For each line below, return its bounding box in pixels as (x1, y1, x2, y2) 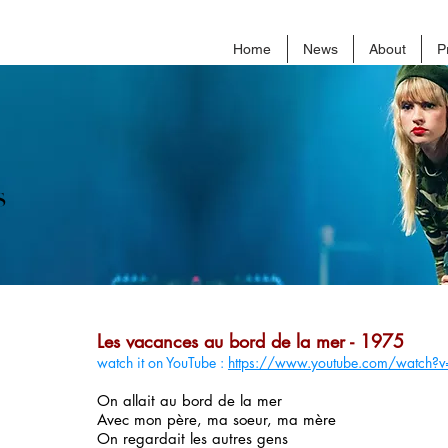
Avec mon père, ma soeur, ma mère (97, 410, 336, 429)
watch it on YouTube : (97, 353, 228, 372)
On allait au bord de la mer (97, 391, 282, 410)
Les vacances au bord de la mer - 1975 (97, 329, 404, 353)
